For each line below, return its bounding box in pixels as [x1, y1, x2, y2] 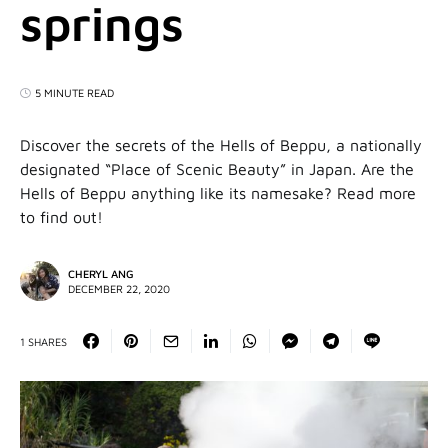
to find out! [20, 208, 103, 226]
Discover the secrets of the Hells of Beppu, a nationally [20, 136, 422, 154]
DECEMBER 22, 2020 [68, 282, 170, 295]
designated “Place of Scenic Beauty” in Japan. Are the [20, 160, 414, 178]
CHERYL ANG [68, 267, 134, 280]
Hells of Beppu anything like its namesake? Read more [20, 184, 416, 202]
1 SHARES [20, 334, 67, 348]
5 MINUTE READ [35, 86, 114, 99]
